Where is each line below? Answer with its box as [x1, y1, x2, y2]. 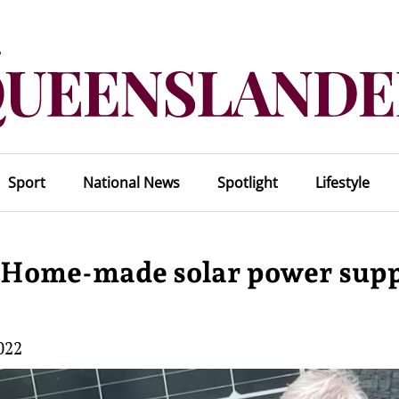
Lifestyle [314, 173, 370, 192]
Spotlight [216, 173, 278, 192]
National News [82, 173, 180, 192]
